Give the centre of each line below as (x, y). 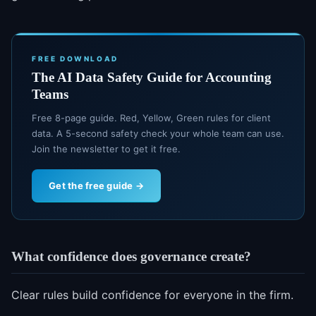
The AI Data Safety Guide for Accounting (152, 78)
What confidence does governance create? (131, 257)
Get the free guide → (97, 186)
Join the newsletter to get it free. (106, 149)
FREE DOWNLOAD (75, 59)
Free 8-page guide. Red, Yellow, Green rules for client (151, 118)
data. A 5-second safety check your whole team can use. (158, 134)
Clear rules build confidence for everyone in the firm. (152, 294)
